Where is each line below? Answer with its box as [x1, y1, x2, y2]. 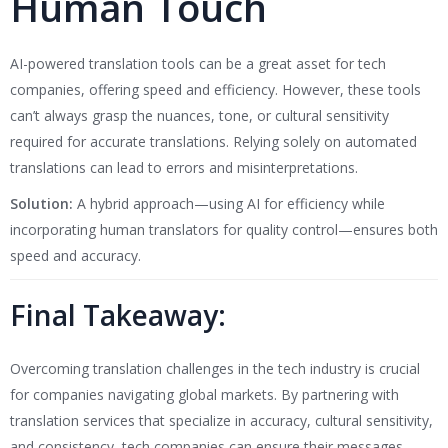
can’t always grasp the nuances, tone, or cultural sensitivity [10, 106, 389, 126]
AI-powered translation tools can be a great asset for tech [10, 54, 386, 74]
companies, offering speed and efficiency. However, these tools [10, 80, 421, 100]
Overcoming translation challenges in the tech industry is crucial [10, 359, 420, 379]
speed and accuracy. [10, 246, 141, 266]
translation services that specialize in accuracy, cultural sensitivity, [10, 411, 433, 431]
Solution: [10, 194, 73, 214]
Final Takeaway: [10, 296, 226, 335]
